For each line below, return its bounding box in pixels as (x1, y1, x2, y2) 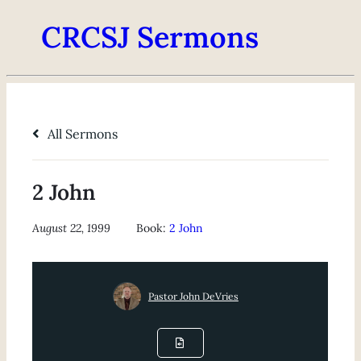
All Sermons (44, 126, 118, 143)
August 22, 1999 (32, 221, 111, 236)
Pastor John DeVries (147, 289, 239, 302)
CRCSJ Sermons (41, 19, 259, 56)
